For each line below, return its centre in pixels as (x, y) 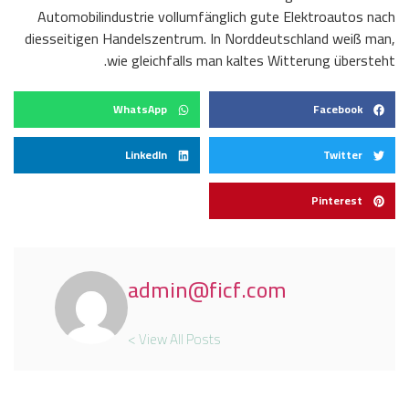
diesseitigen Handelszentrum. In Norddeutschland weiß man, (210, 39)
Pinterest (337, 201)
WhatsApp (140, 110)
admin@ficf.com (207, 290)
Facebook (338, 110)
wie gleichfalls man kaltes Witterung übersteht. (251, 61)
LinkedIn (146, 155)
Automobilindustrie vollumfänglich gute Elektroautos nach (216, 17)
